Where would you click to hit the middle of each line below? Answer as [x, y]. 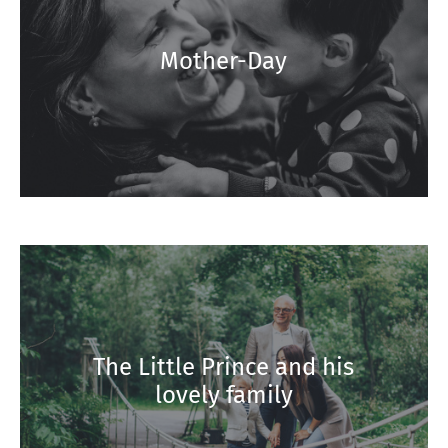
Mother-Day [224, 61]
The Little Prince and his [224, 367]
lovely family [223, 395]
